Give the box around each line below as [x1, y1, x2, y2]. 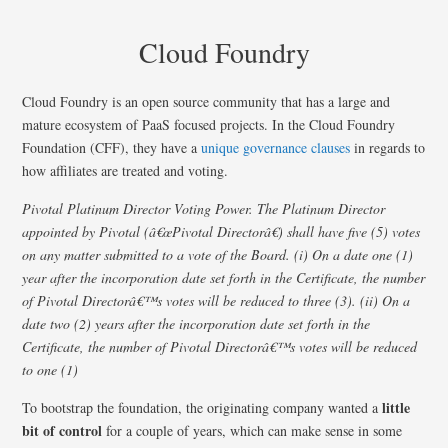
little [382, 396, 411, 418]
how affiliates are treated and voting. [22, 160, 229, 180]
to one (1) [22, 359, 79, 379]
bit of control [22, 419, 103, 441]
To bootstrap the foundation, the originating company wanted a [22, 397, 383, 417]
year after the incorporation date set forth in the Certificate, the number [22, 267, 426, 287]
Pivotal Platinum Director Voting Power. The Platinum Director [22, 198, 386, 218]
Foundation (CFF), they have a [22, 137, 198, 157]
